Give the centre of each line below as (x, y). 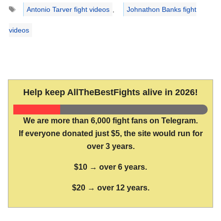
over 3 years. (110, 147)
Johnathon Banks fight (161, 10)
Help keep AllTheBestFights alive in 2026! (110, 92)
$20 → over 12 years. (110, 188)
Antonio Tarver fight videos (68, 10)
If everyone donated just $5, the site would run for (110, 134)
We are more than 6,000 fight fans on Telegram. (110, 121)
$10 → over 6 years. (110, 167)
